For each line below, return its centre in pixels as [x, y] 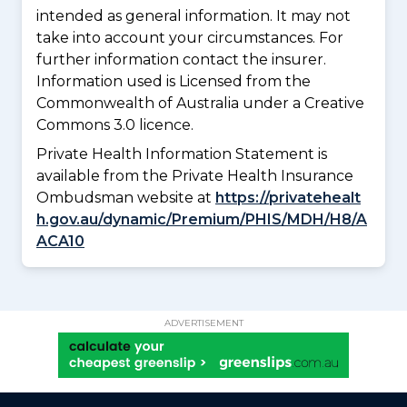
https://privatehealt [288, 197]
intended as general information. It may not [194, 15]
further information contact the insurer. [181, 59]
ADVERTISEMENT [203, 323]
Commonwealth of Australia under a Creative [200, 103]
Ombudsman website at [126, 197]
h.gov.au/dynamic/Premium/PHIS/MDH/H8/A [202, 219]
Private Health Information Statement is [182, 154]
